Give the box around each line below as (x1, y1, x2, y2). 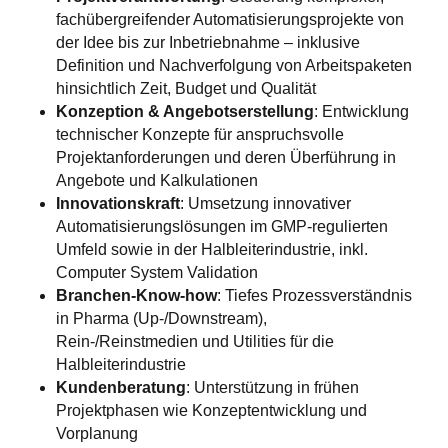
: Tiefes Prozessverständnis (217, 287, 412, 304)
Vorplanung (56, 425, 138, 442)
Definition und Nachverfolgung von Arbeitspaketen (56, 57, 412, 74)
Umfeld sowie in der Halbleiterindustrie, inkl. (56, 241, 368, 258)
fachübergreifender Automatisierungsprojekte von (56, 11, 404, 28)
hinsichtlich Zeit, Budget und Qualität (56, 80, 316, 97)
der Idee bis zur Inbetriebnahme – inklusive (56, 34, 360, 51)
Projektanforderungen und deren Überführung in (56, 149, 396, 166)
